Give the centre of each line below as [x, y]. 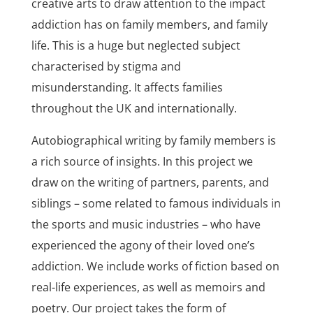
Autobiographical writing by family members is [153, 140]
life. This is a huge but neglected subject [136, 45]
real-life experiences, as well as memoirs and [148, 287]
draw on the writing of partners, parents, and [150, 182]
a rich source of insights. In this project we [142, 161]
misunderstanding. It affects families [127, 87]
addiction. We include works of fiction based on [155, 266]
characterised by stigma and [106, 66]
